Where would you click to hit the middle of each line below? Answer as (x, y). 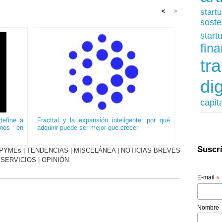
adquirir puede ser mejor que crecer (88, 128)
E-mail (207, 177)
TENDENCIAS (47, 151)
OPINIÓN (55, 160)
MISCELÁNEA (94, 151)
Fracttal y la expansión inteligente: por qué (104, 120)
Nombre (208, 207)
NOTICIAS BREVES (150, 151)
